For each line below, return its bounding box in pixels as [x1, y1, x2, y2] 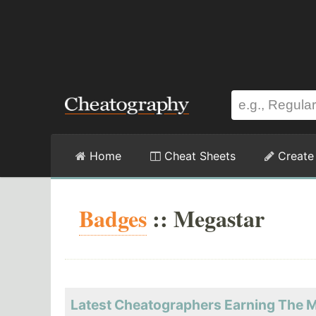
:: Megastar [147, 202, 265, 235]
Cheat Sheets [161, 149, 236, 163]
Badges [79, 202, 147, 235]
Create [274, 149, 314, 163]
